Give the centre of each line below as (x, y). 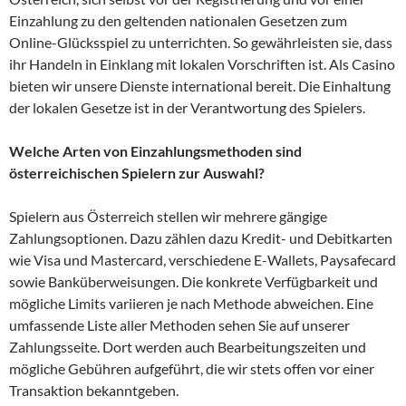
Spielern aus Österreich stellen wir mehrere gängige (168, 217)
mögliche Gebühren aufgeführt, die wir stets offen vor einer (192, 369)
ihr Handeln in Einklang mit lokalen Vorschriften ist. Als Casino (202, 64)
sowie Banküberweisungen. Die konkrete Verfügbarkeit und (193, 282)
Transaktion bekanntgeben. (94, 391)
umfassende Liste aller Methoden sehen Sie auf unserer (179, 325)
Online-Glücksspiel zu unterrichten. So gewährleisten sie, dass (201, 43)
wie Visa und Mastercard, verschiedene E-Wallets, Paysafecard (203, 260)
